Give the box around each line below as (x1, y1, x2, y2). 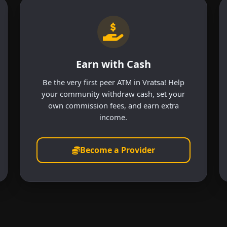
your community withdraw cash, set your (42, 88, 185, 99)
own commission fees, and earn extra (48, 100, 179, 110)
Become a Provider (80, 144, 155, 156)
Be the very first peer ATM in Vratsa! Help (42, 77, 184, 87)
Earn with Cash (75, 57, 151, 71)
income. (99, 111, 128, 122)
